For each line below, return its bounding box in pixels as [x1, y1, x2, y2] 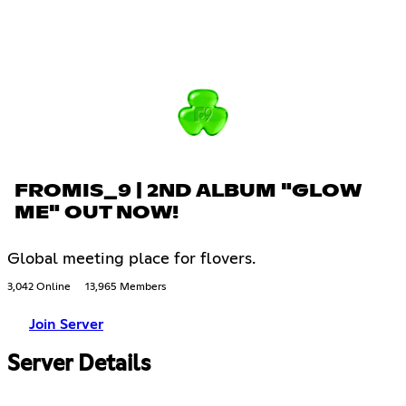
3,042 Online [7, 281, 71, 293]
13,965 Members [85, 281, 166, 293]
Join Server [29, 316, 103, 332]
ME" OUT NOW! [14, 203, 179, 222]
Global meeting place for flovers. [7, 250, 256, 267]
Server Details [7, 353, 150, 375]
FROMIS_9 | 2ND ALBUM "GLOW [14, 181, 362, 200]
